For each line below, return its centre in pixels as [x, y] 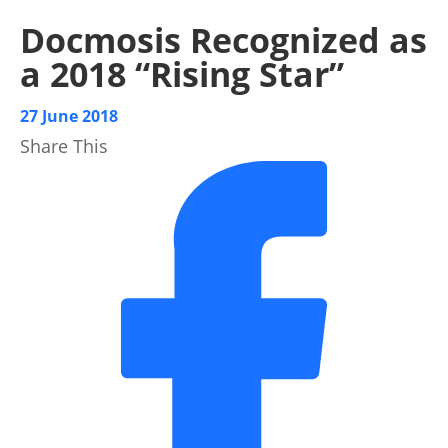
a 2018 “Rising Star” [182, 73]
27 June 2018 [69, 115]
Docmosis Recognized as [223, 39]
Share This [64, 145]
